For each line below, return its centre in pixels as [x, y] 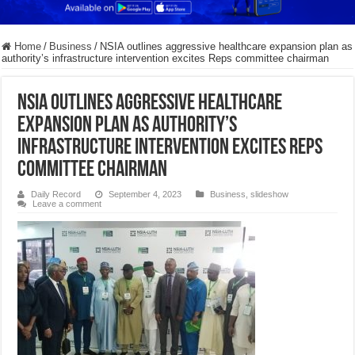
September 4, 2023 [145, 195]
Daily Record [56, 195]
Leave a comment [67, 204]
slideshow [270, 195]
